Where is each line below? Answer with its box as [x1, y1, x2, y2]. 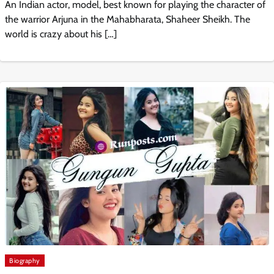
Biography [9, 256, 40, 265]
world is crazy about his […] [5, 28, 117, 40]
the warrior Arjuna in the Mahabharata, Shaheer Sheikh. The [5, 13, 250, 25]
